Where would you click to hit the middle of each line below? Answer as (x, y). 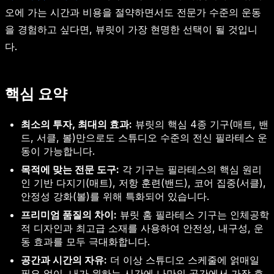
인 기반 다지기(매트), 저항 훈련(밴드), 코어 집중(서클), (143, 183)
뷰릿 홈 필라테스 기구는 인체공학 (193, 214)
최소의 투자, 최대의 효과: (76, 124)
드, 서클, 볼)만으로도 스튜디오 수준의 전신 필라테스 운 (144, 137)
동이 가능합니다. (58, 151)
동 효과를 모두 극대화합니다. (85, 241)
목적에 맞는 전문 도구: (70, 169)
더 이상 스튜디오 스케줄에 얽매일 (183, 260)
